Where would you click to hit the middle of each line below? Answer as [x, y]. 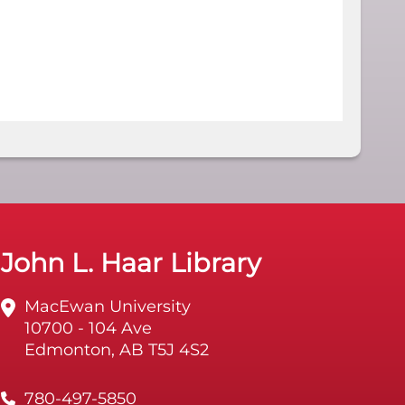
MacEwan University [108, 306]
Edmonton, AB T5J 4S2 [117, 350]
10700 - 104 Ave [89, 328]
